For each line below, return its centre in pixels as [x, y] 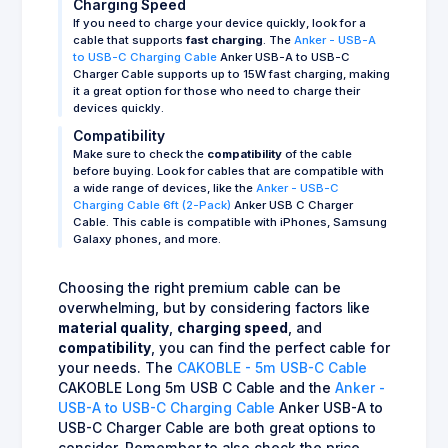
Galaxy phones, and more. [147, 238]
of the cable [317, 153]
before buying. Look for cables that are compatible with [228, 170]
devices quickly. [118, 107]
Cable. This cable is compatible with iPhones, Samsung [230, 221]
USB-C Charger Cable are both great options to [217, 427]
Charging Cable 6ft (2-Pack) [152, 204]
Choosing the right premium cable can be [199, 287]
